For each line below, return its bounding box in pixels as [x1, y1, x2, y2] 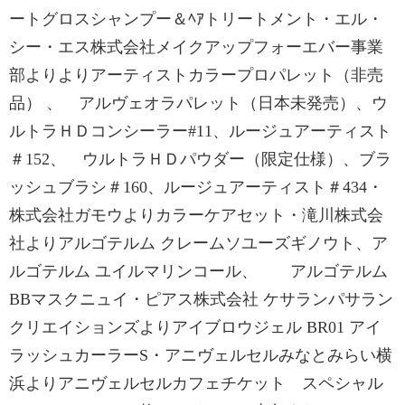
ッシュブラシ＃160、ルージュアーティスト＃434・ [9, 178, 383, 196]
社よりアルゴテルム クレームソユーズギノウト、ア [9, 234, 388, 252]
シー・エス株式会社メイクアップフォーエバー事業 [9, 38, 383, 56]
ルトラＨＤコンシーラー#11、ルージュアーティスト [9, 122, 391, 140]
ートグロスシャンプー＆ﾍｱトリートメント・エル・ [9, 10, 383, 28]
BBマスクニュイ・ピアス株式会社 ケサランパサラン [9, 290, 393, 308]
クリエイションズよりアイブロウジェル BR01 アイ [9, 318, 381, 336]
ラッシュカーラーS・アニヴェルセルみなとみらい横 [9, 346, 392, 364]
